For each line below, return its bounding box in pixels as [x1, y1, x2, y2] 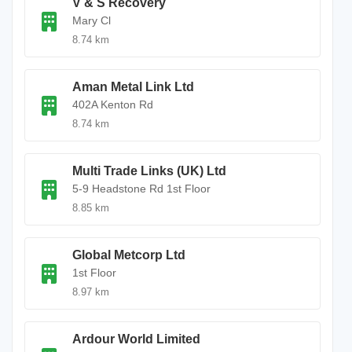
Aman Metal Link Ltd [72, 80, 194, 93]
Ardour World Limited [72, 332, 200, 346]
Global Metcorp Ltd [72, 248, 185, 262]
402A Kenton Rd [72, 98, 153, 111]
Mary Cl [72, 14, 111, 27]
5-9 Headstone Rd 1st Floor [72, 182, 211, 195]
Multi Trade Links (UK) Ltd [72, 164, 226, 178]
